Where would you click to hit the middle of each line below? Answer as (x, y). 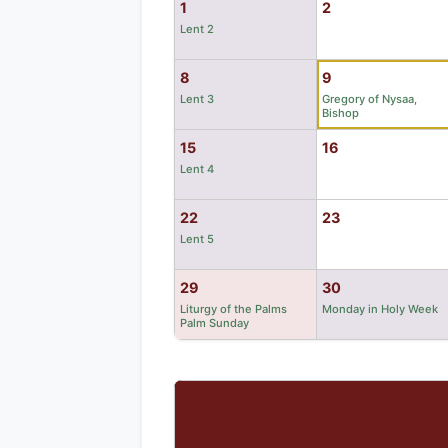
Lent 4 (197, 168)
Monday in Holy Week (380, 308)
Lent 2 (197, 28)
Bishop (340, 112)
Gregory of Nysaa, (369, 98)
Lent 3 (197, 98)
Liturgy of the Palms (233, 308)
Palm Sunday (214, 322)
